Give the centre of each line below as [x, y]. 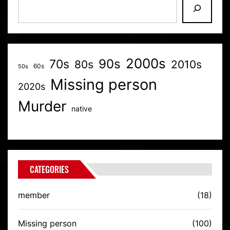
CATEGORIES [49, 169]
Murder [42, 106]
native [82, 108]
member [34, 195]
